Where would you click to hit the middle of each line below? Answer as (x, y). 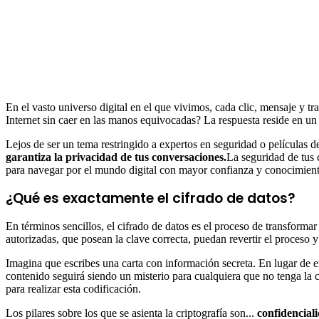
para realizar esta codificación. (73, 289)
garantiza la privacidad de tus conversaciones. (116, 157)
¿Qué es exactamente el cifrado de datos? (151, 199)
